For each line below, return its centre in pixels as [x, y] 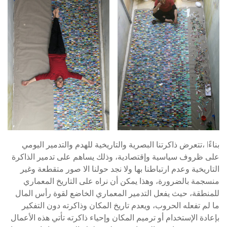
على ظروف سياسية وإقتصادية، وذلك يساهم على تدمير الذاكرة [116, 157]
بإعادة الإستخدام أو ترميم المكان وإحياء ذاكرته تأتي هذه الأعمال [115, 218]
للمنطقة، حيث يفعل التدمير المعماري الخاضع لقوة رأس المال [117, 193]
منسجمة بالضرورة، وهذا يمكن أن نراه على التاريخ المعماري [121, 181]
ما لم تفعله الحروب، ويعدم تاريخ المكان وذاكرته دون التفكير [121, 205]
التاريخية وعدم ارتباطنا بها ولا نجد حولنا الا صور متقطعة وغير [120, 169]
